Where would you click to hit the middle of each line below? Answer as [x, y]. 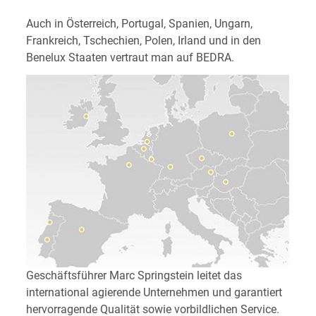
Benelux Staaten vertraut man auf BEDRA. [130, 57]
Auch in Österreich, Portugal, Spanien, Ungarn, [139, 23]
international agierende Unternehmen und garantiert [154, 293]
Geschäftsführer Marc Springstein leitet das [134, 276]
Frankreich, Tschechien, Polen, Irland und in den [143, 40]
